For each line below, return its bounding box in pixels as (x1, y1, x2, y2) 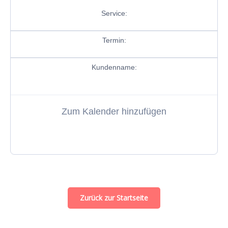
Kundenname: (91, 63, 137, 71)
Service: (101, 9, 127, 17)
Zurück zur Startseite (80, 193, 148, 203)
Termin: (102, 36, 126, 44)
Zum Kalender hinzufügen (62, 106, 166, 117)
